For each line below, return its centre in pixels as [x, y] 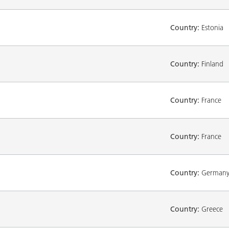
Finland [211, 64]
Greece [211, 209]
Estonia [211, 27]
